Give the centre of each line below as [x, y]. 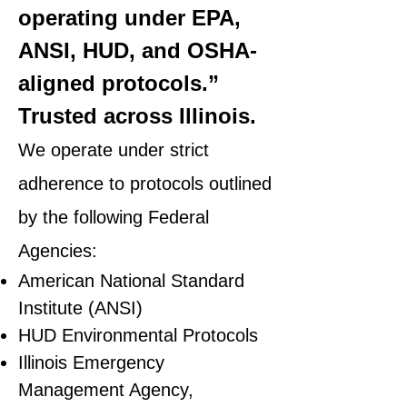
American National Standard [131, 281]
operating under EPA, [129, 18]
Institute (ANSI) [80, 308]
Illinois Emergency [91, 362]
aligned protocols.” [119, 83]
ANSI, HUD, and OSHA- [138, 50]
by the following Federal [114, 217]
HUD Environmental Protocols [138, 335]
